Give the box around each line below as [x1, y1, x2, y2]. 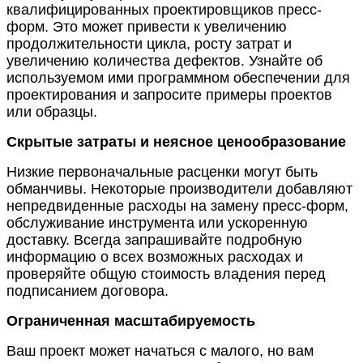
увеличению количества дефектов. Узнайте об [6, 52, 322, 69]
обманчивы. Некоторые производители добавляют [6, 180, 352, 197]
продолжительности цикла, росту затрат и [6, 35, 292, 52]
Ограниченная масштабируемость [6, 312, 255, 329]
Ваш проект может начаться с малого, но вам [6, 342, 314, 359]
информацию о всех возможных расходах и [6, 248, 303, 265]
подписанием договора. [6, 282, 169, 299]
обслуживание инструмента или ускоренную [6, 214, 308, 231]
